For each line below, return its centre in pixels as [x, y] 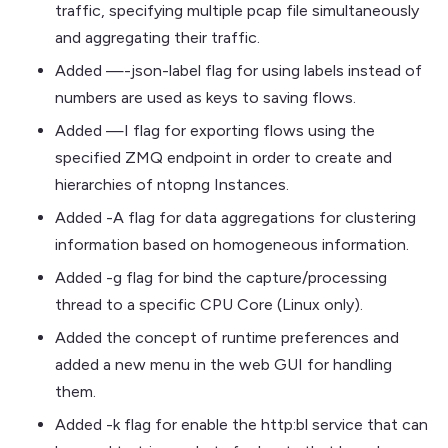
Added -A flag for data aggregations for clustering [235, 217]
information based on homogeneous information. [232, 244]
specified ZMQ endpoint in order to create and [223, 157]
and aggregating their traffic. [157, 37]
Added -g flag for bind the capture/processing [221, 277]
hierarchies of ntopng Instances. [172, 184]
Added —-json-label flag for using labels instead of [238, 70]
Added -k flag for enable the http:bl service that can [241, 424]
